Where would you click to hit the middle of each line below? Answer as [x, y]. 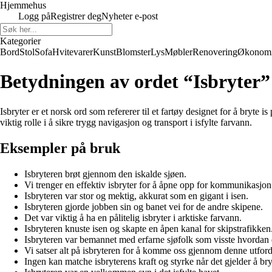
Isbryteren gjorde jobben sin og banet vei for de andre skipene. [144, 206]
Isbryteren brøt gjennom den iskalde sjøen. [105, 174]
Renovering [215, 52]
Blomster [133, 52]
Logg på [34, 16]
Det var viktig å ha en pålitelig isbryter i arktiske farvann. [133, 217]
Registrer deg [76, 16]
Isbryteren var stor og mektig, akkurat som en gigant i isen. [136, 195]
